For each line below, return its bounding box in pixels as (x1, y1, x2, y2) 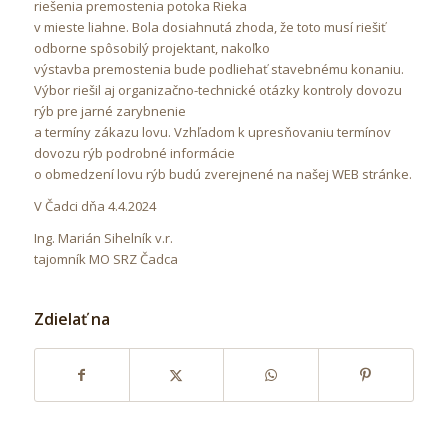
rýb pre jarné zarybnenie (33, 102, 186, 121)
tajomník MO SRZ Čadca (33, 250, 178, 269)
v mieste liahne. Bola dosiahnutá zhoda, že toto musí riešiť (33, 18, 386, 37)
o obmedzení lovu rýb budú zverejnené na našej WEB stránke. (33, 165, 412, 184)
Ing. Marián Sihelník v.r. (33, 229, 173, 248)
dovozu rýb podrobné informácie (33, 144, 235, 163)
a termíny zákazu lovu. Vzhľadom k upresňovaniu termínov (33, 123, 391, 142)
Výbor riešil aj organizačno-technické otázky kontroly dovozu (33, 81, 402, 100)
